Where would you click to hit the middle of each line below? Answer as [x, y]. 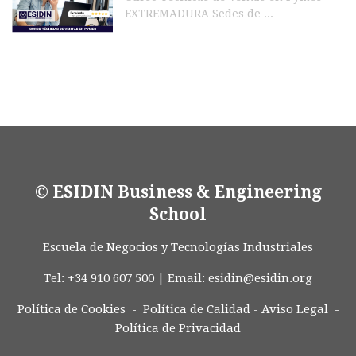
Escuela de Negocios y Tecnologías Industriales [178, 247]
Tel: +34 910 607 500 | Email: [126, 278]
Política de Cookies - [77, 309]
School [178, 214]
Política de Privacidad [178, 328]
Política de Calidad [196, 309]
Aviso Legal [294, 309]
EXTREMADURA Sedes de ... [199, 14]
